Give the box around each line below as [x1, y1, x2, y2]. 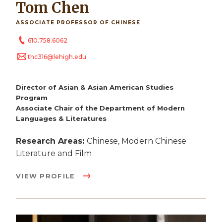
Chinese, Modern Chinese [87, 136, 186, 146]
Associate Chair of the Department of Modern [16, 104, 185, 112]
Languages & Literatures [16, 114, 107, 123]
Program [16, 94, 48, 102]
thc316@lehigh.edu [28, 53, 86, 60]
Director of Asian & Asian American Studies [16, 83, 173, 92]
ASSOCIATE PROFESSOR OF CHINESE [16, 19, 140, 26]
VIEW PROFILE [16, 172, 78, 180]
